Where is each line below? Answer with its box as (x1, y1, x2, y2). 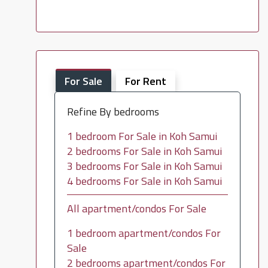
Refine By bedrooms (66, 103, 159, 120)
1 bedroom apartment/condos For (66, 225, 221, 241)
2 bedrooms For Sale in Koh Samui (66, 143, 222, 159)
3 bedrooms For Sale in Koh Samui (66, 158, 222, 174)
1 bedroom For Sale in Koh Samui (66, 128, 217, 144)
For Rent (124, 73, 166, 89)
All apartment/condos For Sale (66, 200, 206, 217)
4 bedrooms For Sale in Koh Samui (66, 173, 222, 189)
